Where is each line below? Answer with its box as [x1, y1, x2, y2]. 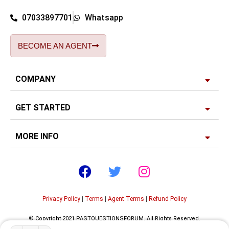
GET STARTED [15, 103, 71, 113]
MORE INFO [15, 131, 59, 142]
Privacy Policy [42, 195, 80, 203]
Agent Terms [108, 195, 144, 203]
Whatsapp [85, 13, 123, 23]
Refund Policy [149, 195, 187, 203]
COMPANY [15, 74, 56, 84]
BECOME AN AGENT [18, 41, 92, 51]
